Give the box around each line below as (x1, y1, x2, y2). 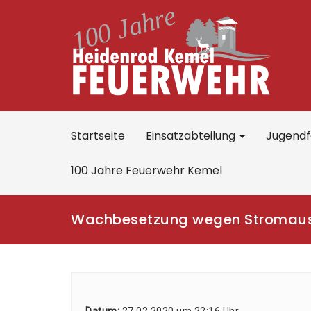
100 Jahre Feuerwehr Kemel (71, 162, 222, 178)
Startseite (71, 128, 125, 144)
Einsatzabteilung (146, 128, 238, 144)
